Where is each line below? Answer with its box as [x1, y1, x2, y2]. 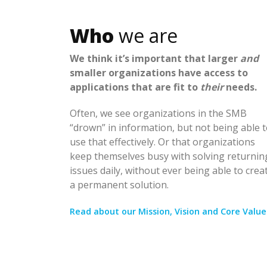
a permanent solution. [70, 178, 169, 191]
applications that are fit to [70, 80, 200, 94]
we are [114, 22, 178, 48]
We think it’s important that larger [70, 51, 240, 65]
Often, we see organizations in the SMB [70, 106, 247, 120]
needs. [223, 80, 257, 94]
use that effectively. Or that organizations [70, 135, 255, 148]
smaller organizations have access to [70, 66, 248, 79]
